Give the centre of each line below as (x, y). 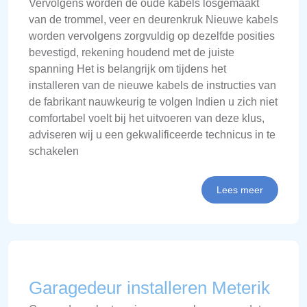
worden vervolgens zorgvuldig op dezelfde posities (152, 36)
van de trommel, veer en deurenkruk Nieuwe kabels (153, 20)
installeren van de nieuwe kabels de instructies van (152, 85)
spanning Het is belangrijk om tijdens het (127, 69)
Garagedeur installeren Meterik (149, 288)
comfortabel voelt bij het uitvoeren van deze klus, (147, 118)
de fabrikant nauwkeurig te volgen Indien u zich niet (153, 102)
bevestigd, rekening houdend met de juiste (132, 52)
